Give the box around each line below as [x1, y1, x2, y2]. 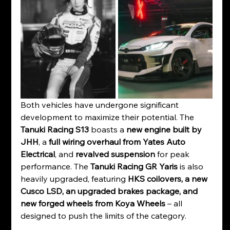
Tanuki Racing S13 [20, 124, 89, 135]
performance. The [20, 161, 90, 171]
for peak [155, 148, 191, 159]
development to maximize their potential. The [20, 111, 196, 122]
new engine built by [126, 124, 204, 135]
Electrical [20, 148, 55, 159]
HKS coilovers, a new [127, 173, 209, 184]
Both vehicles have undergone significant [20, 99, 181, 110]
